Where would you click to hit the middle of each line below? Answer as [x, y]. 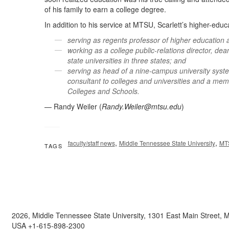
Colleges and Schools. [104, 91]
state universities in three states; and [127, 61]
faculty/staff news [91, 143]
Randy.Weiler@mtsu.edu [142, 107]
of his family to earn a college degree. [105, 9]
